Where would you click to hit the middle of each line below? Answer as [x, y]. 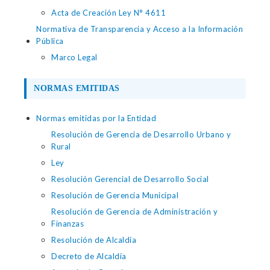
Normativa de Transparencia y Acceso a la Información [140, 29]
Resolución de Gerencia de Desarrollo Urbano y [141, 134]
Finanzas [67, 224]
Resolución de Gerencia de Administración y [134, 212]
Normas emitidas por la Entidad [96, 118]
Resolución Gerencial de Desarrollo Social [130, 179]
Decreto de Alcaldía [89, 256]
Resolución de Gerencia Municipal [115, 195]
